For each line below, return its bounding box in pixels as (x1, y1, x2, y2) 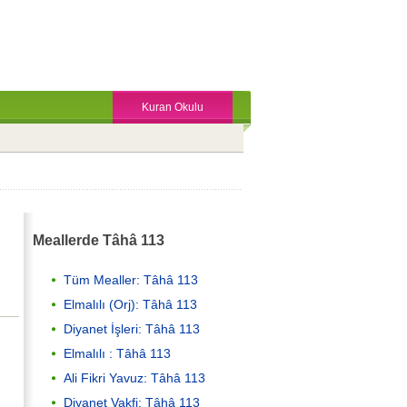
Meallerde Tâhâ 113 (33, 232, 164, 249)
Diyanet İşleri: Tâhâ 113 (64, 321, 200, 336)
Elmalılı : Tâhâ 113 (64, 345, 171, 361)
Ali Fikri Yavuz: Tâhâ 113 (64, 370, 205, 385)
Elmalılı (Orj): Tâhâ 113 (64, 296, 197, 312)
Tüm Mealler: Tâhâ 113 (64, 272, 198, 287)
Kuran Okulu (142, 101, 203, 114)
